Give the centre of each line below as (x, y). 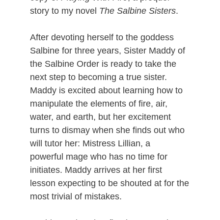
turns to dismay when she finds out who (108, 130)
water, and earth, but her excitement (101, 117)
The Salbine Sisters (138, 11)
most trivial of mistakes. (76, 196)
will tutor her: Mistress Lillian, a (90, 143)
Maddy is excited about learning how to (107, 90)
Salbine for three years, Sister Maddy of (108, 51)
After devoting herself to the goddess (102, 37)
